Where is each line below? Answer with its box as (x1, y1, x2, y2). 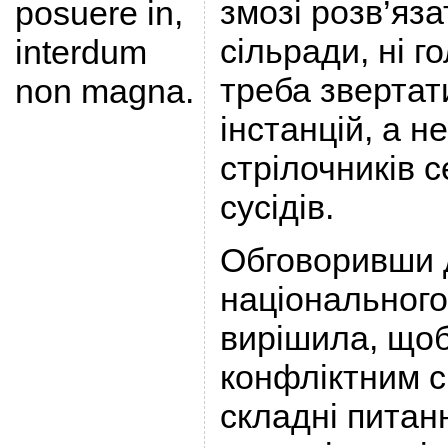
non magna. (14, 72, 194, 110)
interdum (14, 33, 147, 71)
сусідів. (219, 188, 334, 226)
